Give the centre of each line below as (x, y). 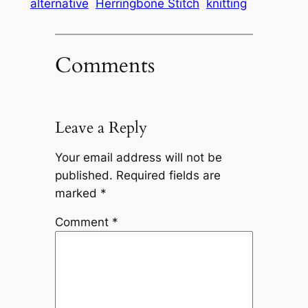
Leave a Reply (101, 127)
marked (77, 193)
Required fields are (168, 175)
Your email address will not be (138, 157)
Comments (104, 65)
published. (84, 175)
